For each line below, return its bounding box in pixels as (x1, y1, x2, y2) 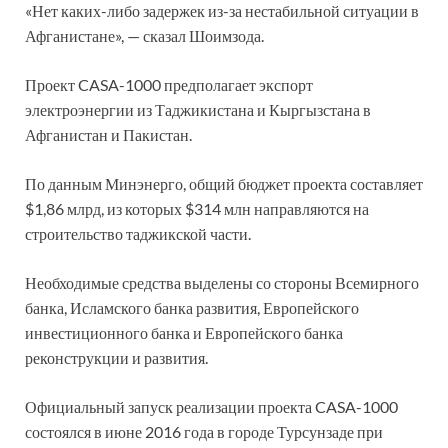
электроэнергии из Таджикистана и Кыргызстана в (25, 99, 371, 119)
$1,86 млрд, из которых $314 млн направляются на (25, 198, 369, 218)
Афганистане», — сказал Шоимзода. (25, 25, 264, 45)
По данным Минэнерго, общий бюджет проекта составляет (25, 173, 423, 193)
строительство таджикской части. (25, 223, 251, 243)
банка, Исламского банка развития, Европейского (25, 297, 359, 317)
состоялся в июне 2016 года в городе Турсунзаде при (25, 421, 383, 441)
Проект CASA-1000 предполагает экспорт (25, 74, 313, 94)
